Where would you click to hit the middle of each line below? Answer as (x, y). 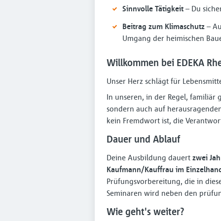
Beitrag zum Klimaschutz (164, 26)
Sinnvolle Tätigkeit (153, 8)
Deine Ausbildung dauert (149, 157)
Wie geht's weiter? (145, 211)
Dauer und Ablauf (143, 139)
